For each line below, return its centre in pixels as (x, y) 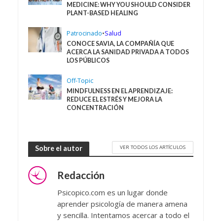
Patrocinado (85, 33)
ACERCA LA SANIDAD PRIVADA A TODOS (128, 52)
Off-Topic (80, 80)
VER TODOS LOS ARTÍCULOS (152, 147)
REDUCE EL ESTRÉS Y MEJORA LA (115, 99)
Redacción (81, 175)
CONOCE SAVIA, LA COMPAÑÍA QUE (121, 43)
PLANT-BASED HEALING (103, 13)
